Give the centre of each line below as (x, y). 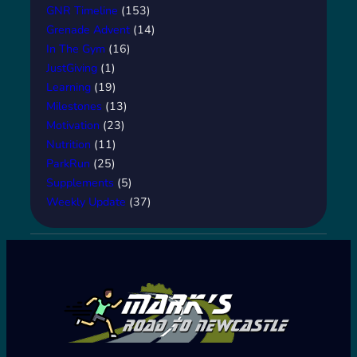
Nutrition (69, 144)
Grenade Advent (88, 29)
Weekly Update (86, 202)
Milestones (74, 106)
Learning (69, 87)
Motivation (73, 125)
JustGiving (72, 68)
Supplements (80, 182)
